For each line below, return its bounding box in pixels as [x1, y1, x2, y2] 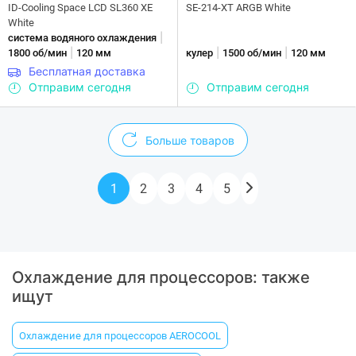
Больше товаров [145, 133, 234, 147]
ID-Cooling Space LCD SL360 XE [8, 2, 153, 14]
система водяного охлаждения [8, 32, 157, 44]
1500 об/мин [222, 47, 281, 60]
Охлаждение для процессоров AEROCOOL [19, 329, 221, 342]
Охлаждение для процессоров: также [12, 268, 310, 288]
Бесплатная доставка [29, 64, 145, 79]
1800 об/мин [8, 47, 67, 60]
